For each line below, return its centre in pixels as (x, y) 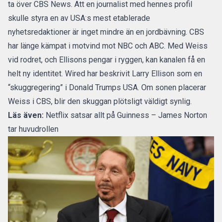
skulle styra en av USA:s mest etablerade (79, 18)
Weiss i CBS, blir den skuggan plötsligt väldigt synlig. (100, 101)
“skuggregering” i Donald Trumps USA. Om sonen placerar (107, 87)
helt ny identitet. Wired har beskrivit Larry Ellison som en (105, 74)
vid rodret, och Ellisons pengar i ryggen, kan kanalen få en (107, 60)
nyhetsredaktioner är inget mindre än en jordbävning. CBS (106, 32)
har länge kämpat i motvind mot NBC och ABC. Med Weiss (108, 46)
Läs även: (26, 115)
